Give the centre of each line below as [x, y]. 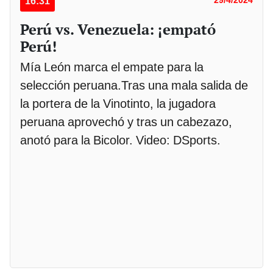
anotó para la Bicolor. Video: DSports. [120, 140]
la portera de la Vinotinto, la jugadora [118, 103]
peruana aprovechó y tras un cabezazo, [126, 122]
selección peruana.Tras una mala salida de [134, 85]
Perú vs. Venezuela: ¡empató [118, 29]
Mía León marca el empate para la [112, 67]
